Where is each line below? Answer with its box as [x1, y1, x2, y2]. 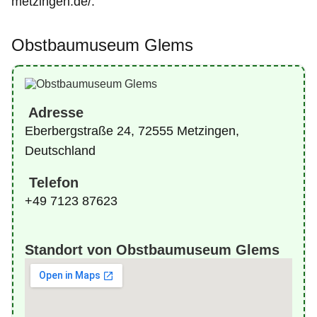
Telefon [25, 174, 79, 190]
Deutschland [25, 143, 96, 158]
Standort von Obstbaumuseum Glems [25, 241, 279, 258]
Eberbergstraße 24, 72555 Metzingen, [25, 123, 239, 138]
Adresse [25, 104, 83, 120]
